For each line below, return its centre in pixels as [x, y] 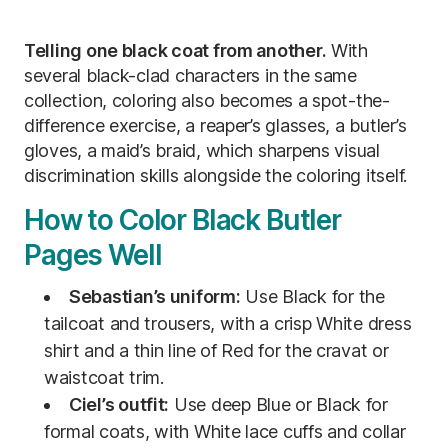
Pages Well [93, 254]
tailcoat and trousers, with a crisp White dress [228, 323]
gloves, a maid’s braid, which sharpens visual [202, 150]
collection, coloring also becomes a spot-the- [207, 100]
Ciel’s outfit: [119, 404]
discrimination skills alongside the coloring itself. [215, 175]
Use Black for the [312, 296]
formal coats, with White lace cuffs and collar [225, 431]
